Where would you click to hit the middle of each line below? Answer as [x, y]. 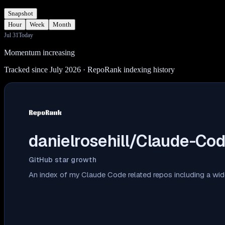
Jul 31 [11, 35]
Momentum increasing [39, 52]
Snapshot [21, 13]
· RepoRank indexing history [128, 69]
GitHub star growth [63, 159]
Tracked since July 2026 [42, 69]
